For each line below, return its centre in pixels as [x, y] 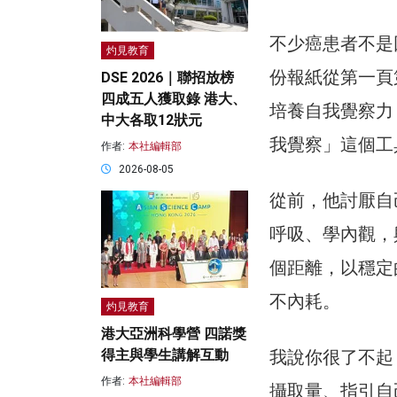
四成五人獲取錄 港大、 [174, 99]
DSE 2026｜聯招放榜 [167, 78]
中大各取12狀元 [152, 121]
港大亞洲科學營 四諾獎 [174, 334]
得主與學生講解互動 [165, 355]
